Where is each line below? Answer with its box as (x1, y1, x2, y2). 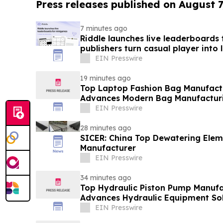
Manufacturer (80, 143, 136, 153)
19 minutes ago (80, 74, 131, 83)
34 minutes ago (80, 173, 131, 183)
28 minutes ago (80, 123, 131, 133)
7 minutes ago (80, 24, 127, 33)
